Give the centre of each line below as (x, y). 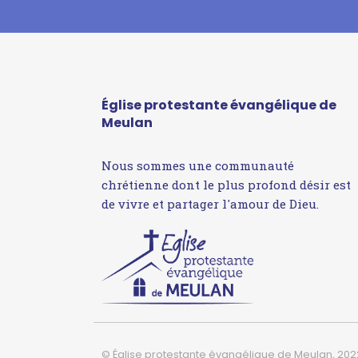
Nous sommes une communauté (198, 166)
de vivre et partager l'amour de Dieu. (210, 204)
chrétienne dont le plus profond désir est (226, 185)
